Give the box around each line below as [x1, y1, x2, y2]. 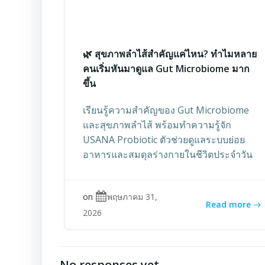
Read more [205, 198, 251, 210]
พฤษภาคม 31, [107, 190, 157, 202]
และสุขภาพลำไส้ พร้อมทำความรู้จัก [83, 118, 231, 131]
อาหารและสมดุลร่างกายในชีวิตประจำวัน [83, 147, 253, 161]
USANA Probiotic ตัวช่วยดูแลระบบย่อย [83, 132, 245, 146]
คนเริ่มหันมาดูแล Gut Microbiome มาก [83, 62, 250, 75]
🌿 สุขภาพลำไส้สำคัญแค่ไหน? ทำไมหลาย [83, 47, 257, 60]
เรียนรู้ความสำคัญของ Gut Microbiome [83, 103, 249, 117]
